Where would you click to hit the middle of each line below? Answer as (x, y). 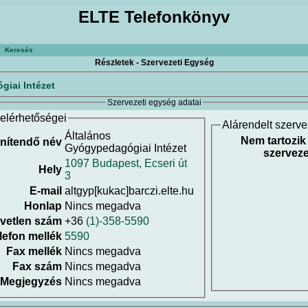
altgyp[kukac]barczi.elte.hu (129, 191)
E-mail (46, 191)
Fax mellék (34, 252)
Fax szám (37, 267)
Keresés (19, 50)
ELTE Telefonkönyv (154, 17)
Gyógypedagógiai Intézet (125, 148)
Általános (88, 136)
